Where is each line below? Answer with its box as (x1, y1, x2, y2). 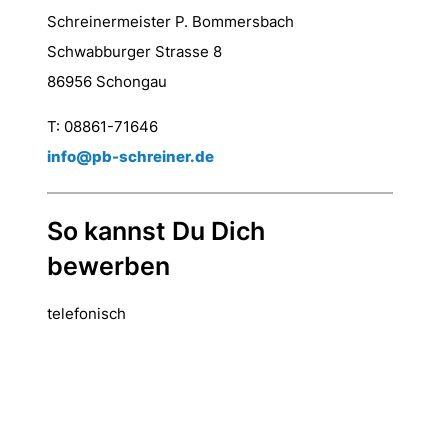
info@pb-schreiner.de (46, 147, 214, 166)
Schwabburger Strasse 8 (46, 42, 222, 61)
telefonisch (46, 304, 126, 323)
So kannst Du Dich (46, 216, 265, 246)
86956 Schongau (46, 72, 167, 91)
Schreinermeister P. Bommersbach (46, 12, 294, 31)
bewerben (46, 251, 170, 281)
